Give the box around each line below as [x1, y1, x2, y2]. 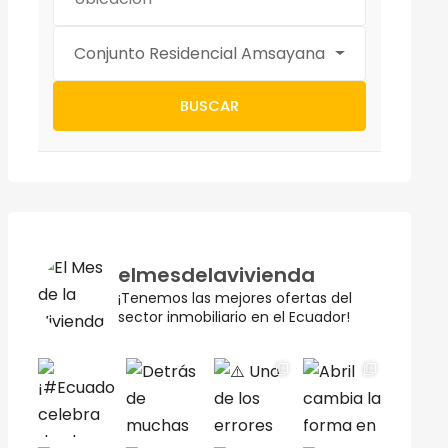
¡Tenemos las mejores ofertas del [117, 288, 352, 309]
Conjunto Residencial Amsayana [73, 42, 325, 66]
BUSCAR [179, 95, 239, 116]
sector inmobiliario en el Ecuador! [117, 307, 350, 328]
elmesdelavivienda [117, 261, 315, 290]
